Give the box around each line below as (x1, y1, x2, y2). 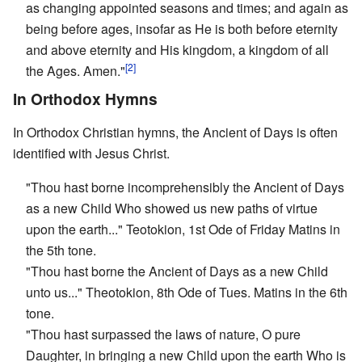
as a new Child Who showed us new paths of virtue (26, 198, 318, 217)
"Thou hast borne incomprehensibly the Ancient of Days (26, 177, 344, 196)
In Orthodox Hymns (13, 86, 158, 110)
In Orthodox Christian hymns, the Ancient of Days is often (13, 122, 338, 141)
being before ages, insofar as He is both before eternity (26, 19, 338, 38)
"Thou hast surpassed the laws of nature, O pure (26, 324, 301, 343)
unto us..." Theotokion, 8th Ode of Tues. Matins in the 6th (26, 282, 347, 301)
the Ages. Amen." (26, 61, 125, 80)
